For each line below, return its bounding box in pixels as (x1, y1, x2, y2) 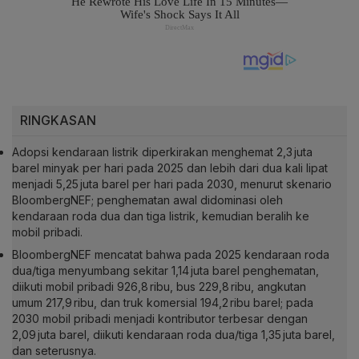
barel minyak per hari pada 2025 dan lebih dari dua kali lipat (12, 161, 328, 175)
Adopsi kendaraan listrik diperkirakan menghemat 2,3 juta (12, 145, 313, 159)
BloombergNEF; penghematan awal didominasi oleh (12, 193, 283, 208)
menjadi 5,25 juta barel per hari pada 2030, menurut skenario (12, 177, 332, 192)
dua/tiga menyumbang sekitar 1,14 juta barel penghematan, (12, 264, 319, 278)
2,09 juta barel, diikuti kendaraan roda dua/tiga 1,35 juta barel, (12, 328, 335, 342)
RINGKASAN (20, 112, 96, 129)
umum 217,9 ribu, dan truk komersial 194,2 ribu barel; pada (12, 296, 313, 310)
